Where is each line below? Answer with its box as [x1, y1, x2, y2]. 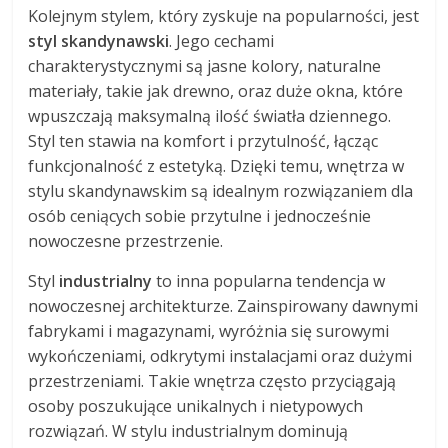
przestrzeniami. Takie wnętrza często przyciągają [28, 369, 397, 392]
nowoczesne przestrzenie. [28, 229, 224, 252]
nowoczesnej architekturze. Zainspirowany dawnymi [28, 294, 419, 317]
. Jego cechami [169, 29, 275, 52]
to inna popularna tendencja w [152, 269, 386, 292]
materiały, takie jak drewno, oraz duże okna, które [28, 79, 404, 102]
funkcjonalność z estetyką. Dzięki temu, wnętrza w [28, 154, 405, 177]
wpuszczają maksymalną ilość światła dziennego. [28, 104, 392, 127]
